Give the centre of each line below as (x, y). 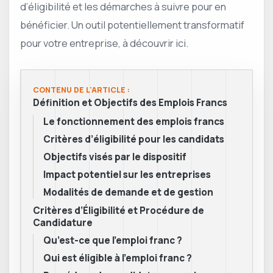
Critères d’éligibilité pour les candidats (134, 140)
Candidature (63, 223)
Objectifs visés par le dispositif (115, 157)
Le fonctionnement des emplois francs (134, 122)
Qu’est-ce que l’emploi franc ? (113, 241)
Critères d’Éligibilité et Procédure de (119, 211)
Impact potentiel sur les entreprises (127, 175)
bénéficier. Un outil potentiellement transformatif (132, 25)
